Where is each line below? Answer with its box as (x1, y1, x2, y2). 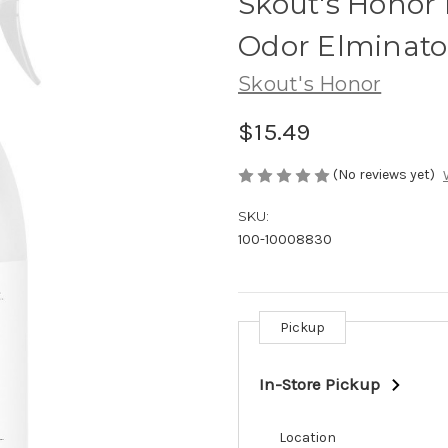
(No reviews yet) (333, 165, 435, 183)
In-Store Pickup (259, 375, 380, 395)
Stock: (238, 341, 280, 358)
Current (238, 322, 288, 339)
